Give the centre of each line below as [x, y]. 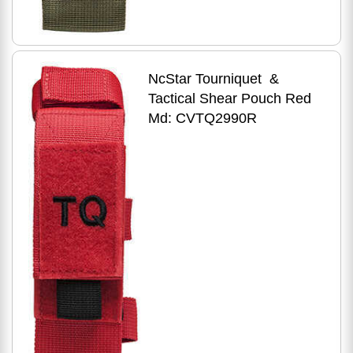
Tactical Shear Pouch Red [229, 98]
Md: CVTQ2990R [202, 118]
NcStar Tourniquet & [213, 78]
